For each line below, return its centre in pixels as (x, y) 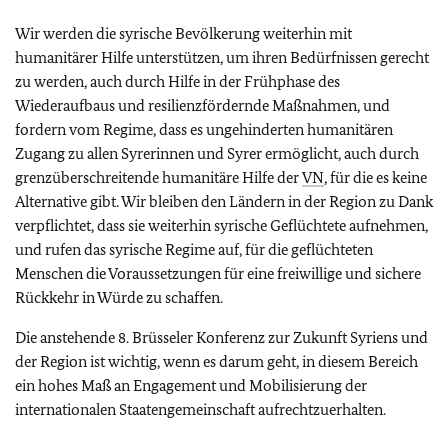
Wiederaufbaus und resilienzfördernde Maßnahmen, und (202, 105)
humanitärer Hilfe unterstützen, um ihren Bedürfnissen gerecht (222, 57)
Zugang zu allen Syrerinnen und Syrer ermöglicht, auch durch (217, 153)
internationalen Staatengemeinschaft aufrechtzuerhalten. (200, 409)
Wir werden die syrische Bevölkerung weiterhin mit (183, 33)
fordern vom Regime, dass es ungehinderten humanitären (204, 129)
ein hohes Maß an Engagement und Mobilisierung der (191, 385)
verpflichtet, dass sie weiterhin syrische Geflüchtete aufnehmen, (221, 225)
